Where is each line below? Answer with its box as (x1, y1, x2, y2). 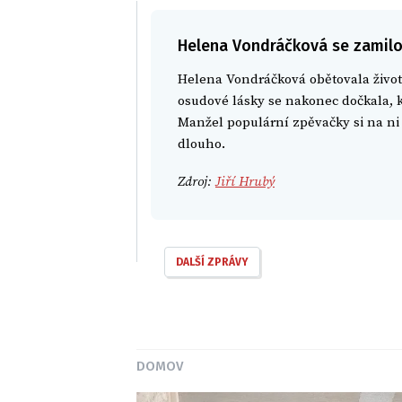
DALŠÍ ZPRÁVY (176, 256, 249, 269)
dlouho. (178, 135, 229, 153)
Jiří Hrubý (215, 173, 275, 191)
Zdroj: (178, 173, 215, 191)
